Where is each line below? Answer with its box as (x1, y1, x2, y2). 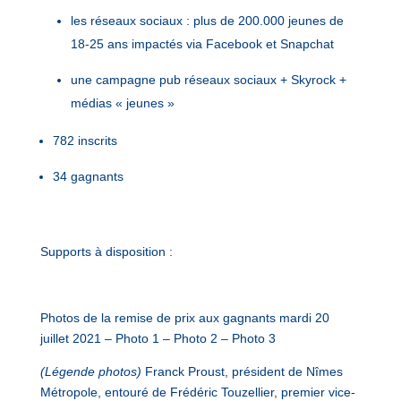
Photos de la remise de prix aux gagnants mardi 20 (39, 311, 329, 325)
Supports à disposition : (39, 244, 173, 259)
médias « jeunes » (70, 96, 175, 110)
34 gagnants (52, 169, 124, 183)
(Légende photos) (39, 364, 145, 379)
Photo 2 (173, 331, 218, 346)
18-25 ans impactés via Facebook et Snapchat (70, 37, 334, 51)
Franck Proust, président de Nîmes (144, 364, 343, 379)
